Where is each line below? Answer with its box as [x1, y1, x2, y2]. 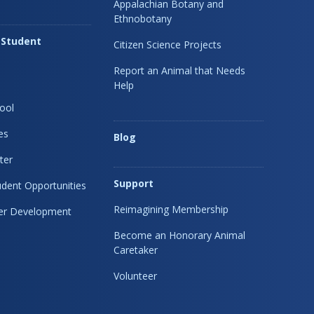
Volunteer [114, 268, 158, 282]
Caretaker [114, 243, 158, 257]
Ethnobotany [114, 11, 172, 25]
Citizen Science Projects [114, 37, 222, 51]
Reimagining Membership [114, 202, 229, 216]
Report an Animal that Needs [114, 63, 246, 77]
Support [114, 176, 154, 190]
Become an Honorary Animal [114, 228, 246, 242]
